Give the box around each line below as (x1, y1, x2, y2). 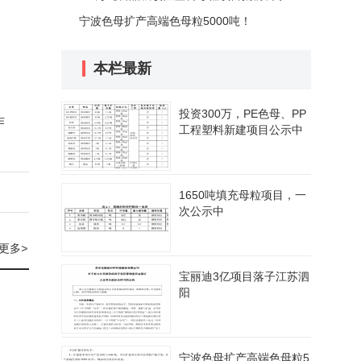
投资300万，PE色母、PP (179, 107, 306, 120)
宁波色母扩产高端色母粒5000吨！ (79, 15, 251, 27)
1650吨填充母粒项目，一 (179, 189, 306, 201)
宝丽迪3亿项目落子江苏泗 (179, 270, 309, 283)
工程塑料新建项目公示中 (179, 123, 303, 136)
